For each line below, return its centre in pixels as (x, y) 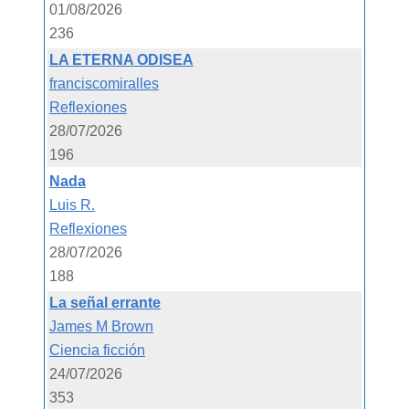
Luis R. (72, 204)
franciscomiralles (104, 83)
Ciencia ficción (97, 350)
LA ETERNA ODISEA (121, 59)
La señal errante (105, 302)
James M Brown (101, 326)
